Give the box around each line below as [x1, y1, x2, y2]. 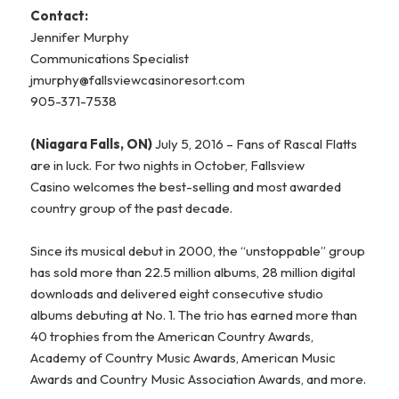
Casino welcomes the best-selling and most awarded [30, 177, 342, 195]
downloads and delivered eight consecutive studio [30, 284, 324, 302]
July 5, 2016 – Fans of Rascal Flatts [152, 134, 358, 152]
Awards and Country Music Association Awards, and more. [30, 370, 367, 387]
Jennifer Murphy [30, 28, 130, 45]
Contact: [30, 6, 89, 24]
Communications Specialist [30, 49, 190, 67]
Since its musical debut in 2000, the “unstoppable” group [30, 241, 366, 259]
